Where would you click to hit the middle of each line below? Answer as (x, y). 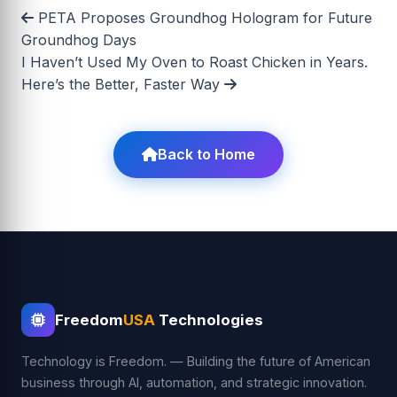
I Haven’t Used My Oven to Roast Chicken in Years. (195, 62)
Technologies (209, 319)
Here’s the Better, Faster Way (123, 84)
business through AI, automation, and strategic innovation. (194, 382)
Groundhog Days (79, 39)
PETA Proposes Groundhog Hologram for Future (203, 17)
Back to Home (206, 154)
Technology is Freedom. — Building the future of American (196, 361)
